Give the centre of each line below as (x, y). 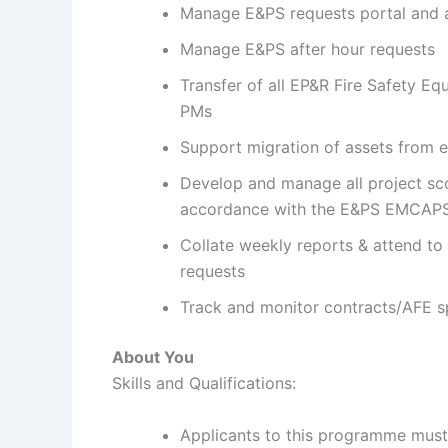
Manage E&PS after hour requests (307, 49)
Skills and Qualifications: (204, 383)
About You (153, 357)
